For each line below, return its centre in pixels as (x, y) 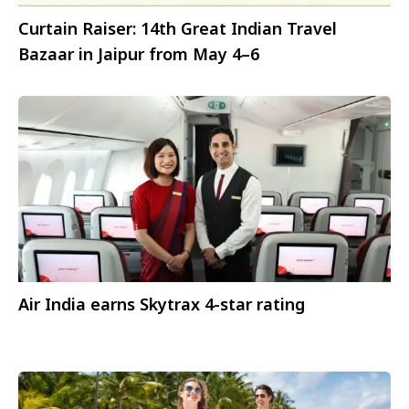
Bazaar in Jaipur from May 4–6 (139, 54)
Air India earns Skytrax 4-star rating (162, 304)
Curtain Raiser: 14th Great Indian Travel (178, 29)
